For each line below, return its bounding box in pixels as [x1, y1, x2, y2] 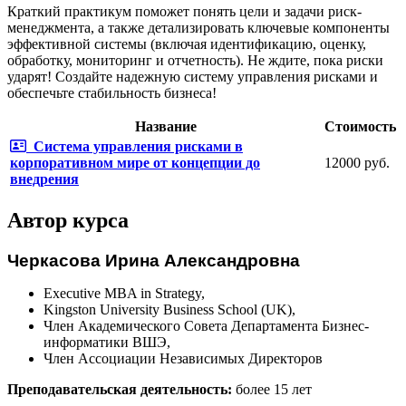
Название [134, 119, 197, 135]
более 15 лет [232, 381, 312, 397]
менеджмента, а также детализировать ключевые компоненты [7, 20, 390, 36]
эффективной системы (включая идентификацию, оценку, [7, 36, 366, 53]
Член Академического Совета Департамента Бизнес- [43, 317, 369, 333]
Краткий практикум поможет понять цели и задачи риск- [7, 4, 362, 20]
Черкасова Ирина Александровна [7, 250, 300, 270]
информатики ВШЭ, [43, 333, 174, 350]
